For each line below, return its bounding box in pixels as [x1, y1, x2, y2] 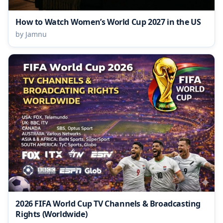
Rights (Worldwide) [15, 208, 88, 220]
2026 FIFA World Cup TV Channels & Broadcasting [15, 198, 201, 209]
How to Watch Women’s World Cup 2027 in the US [15, 16, 201, 28]
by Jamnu [15, 29, 47, 39]
